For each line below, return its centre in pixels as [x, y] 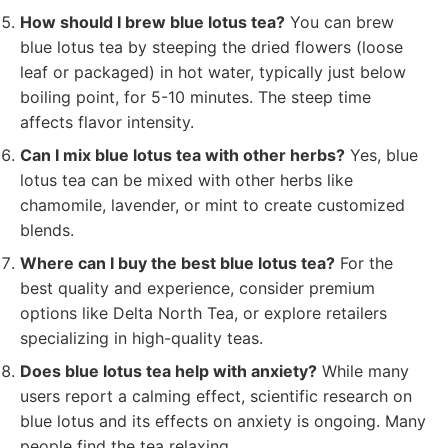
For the [364, 263]
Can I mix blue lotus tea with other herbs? [182, 155]
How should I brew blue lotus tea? [152, 22]
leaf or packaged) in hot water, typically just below [213, 72]
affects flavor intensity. [107, 122]
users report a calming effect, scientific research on [216, 396]
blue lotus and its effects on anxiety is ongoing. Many [223, 421]
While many [363, 371]
